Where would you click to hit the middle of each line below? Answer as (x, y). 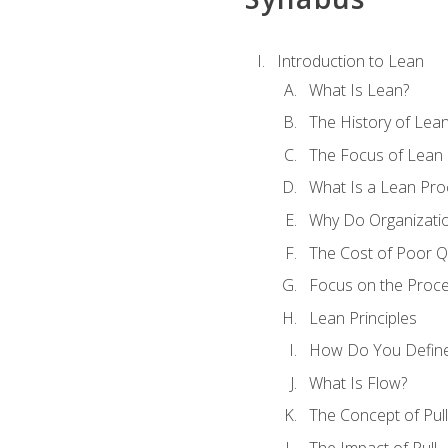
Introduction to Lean (350, 61)
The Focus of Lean (375, 154)
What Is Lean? (358, 89)
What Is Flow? (357, 382)
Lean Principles (362, 317)
